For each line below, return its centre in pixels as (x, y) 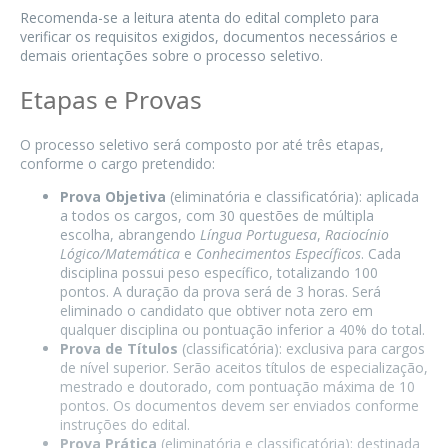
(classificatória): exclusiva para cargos (301, 348)
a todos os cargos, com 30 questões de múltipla (217, 215)
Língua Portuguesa (258, 234)
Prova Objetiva (113, 196)
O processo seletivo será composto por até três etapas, (202, 144)
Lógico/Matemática (120, 253)
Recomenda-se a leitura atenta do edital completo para (199, 18)
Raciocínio (357, 234)
